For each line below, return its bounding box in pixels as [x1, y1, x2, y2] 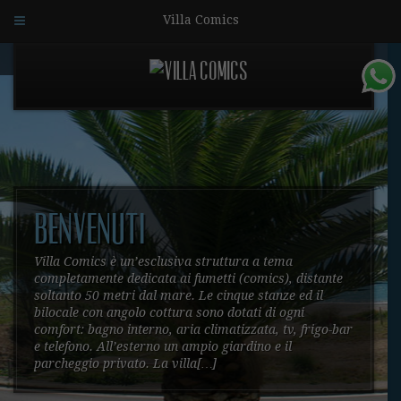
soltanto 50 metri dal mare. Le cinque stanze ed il [34, 288, 323, 303]
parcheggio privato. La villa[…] [34, 356, 217, 371]
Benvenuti [34, 207, 145, 253]
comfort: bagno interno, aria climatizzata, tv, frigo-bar [34, 322, 353, 337]
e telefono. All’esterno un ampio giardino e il [34, 339, 292, 354]
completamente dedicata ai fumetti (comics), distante [34, 271, 343, 286]
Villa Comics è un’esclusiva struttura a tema [34, 254, 293, 269]
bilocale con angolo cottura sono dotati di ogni [34, 305, 304, 320]
